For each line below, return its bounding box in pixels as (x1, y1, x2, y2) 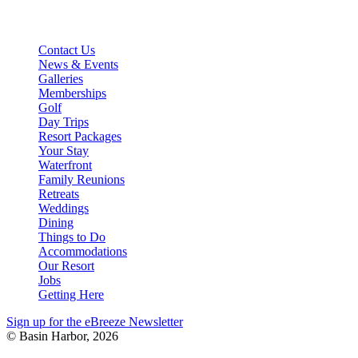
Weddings (38, 201, 89, 215)
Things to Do (38, 229, 105, 244)
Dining (38, 215, 74, 229)
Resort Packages (38, 129, 121, 143)
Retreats (38, 186, 79, 201)
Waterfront (38, 157, 92, 172)
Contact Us (38, 42, 95, 57)
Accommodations (38, 244, 127, 258)
